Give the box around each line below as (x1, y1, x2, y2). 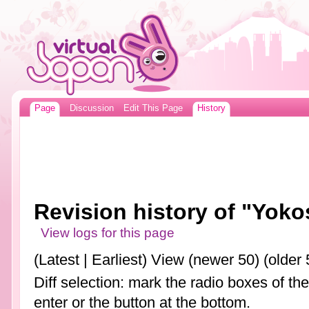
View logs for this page (41, 226, 175, 241)
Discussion (69, 103, 114, 113)
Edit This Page (123, 103, 183, 113)
